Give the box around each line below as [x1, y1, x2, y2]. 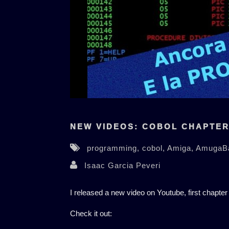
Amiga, [167, 144, 196, 153]
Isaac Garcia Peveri [84, 161, 161, 170]
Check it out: [70, 209, 112, 218]
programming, [86, 144, 142, 153]
